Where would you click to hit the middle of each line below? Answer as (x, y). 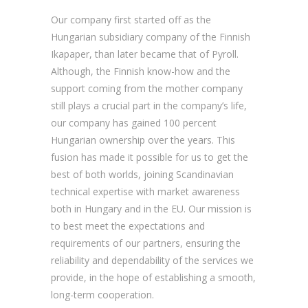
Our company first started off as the (131, 19)
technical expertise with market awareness (145, 191)
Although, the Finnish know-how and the (141, 71)
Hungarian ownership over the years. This (143, 140)
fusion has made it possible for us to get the (150, 157)
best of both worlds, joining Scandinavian (142, 174)
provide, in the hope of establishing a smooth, (153, 277)
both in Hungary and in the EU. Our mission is (151, 208)
